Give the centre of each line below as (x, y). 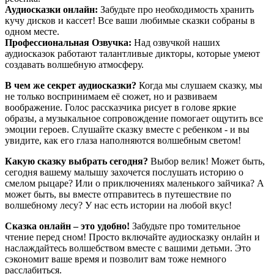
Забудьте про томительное (185, 226)
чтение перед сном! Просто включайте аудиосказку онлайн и (132, 237)
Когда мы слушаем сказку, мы (199, 86)
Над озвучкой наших (176, 43)
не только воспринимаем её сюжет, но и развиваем (111, 97)
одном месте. (32, 32)
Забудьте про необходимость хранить (176, 10)
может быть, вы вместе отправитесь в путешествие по (118, 194)
